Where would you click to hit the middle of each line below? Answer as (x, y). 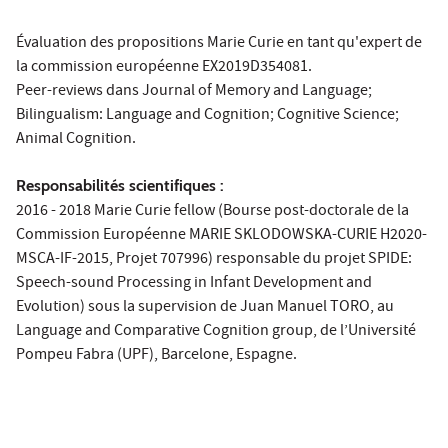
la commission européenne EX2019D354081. (164, 67)
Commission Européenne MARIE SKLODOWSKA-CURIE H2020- (221, 235)
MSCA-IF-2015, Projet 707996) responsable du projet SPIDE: (214, 259)
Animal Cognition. (76, 139)
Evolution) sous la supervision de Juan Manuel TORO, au (205, 307)
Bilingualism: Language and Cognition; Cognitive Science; (207, 115)
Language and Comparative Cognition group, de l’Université (216, 331)
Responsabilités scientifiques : (120, 185)
